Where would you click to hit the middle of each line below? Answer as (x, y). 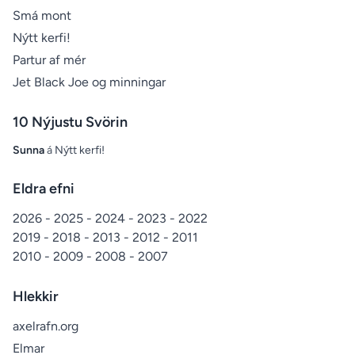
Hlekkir (36, 296)
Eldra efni (44, 188)
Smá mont (42, 15)
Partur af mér (49, 59)
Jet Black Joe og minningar (89, 82)
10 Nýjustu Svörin (70, 122)
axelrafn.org (46, 326)
